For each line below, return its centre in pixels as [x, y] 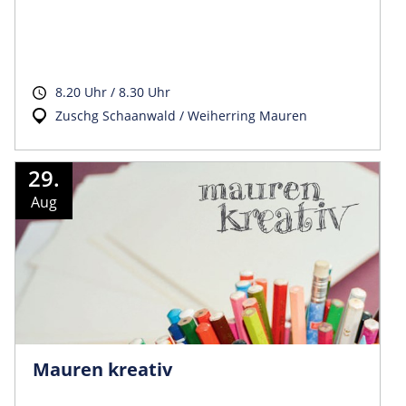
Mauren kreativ [102, 369]
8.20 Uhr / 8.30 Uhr [113, 92]
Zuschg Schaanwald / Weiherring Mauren [181, 115]
